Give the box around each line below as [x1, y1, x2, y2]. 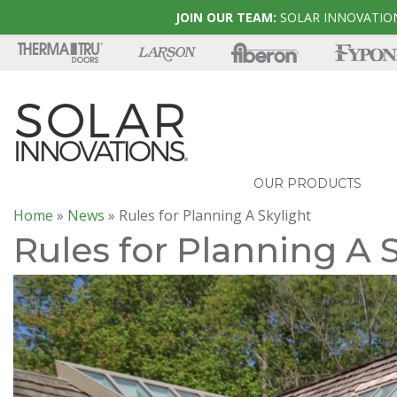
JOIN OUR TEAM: [175, 9, 280, 26]
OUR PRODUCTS [253, 175, 362, 191]
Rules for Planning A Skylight [119, 205, 311, 225]
